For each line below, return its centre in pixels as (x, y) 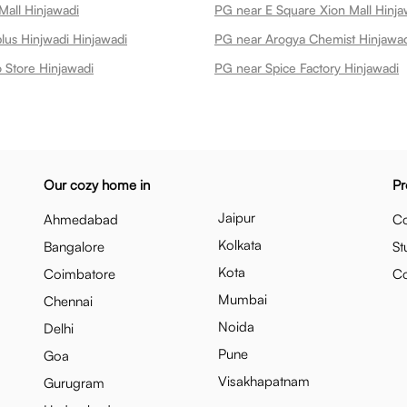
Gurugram (74, 383)
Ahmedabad (81, 219)
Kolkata (240, 245)
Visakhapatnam (264, 381)
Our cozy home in (97, 185)
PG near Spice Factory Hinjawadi (307, 68)
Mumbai (243, 299)
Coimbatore (79, 274)
